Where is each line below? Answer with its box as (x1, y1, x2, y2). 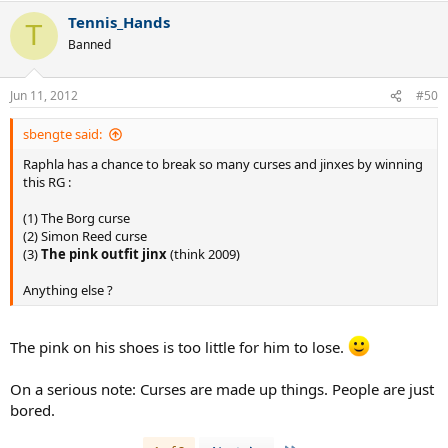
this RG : (23, 173, 71, 192)
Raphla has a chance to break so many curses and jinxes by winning (23, 155, 423, 174)
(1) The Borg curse (23, 209, 130, 228)
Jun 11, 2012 (10, 87, 78, 105)
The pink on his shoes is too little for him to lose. (10, 336, 348, 357)
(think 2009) (170, 245, 240, 264)
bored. (10, 399, 55, 420)
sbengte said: (23, 125, 102, 144)
